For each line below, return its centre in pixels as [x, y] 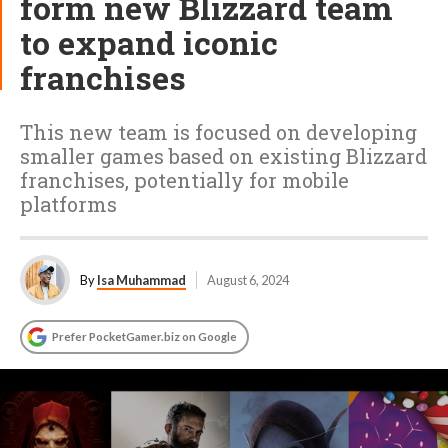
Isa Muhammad [141, 280]
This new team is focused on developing [218, 132]
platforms [68, 204]
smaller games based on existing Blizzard [223, 156]
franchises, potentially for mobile [184, 180]
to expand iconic [149, 42]
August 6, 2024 [248, 280]
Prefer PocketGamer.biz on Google [144, 336]
